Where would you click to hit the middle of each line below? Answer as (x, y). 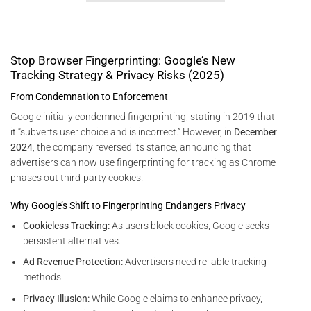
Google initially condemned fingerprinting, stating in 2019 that (143, 116)
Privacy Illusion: (57, 298)
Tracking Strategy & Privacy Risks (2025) (117, 75)
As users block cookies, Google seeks (190, 225)
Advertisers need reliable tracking (195, 262)
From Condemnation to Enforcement (89, 96)
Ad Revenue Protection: (73, 262)
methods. (43, 277)
